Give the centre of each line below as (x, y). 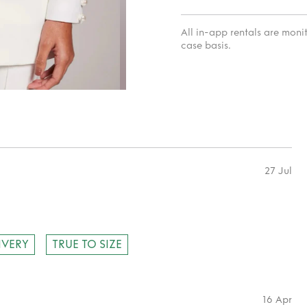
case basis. (206, 46)
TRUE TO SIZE (87, 244)
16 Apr (277, 300)
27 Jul (278, 171)
